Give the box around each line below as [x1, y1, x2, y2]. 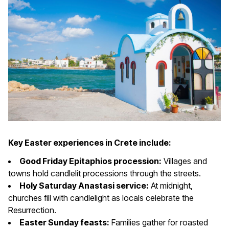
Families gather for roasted [109, 217, 208, 227]
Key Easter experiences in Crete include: [8, 137, 171, 148]
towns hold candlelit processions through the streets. [8, 168, 201, 178]
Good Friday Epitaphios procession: [19, 155, 162, 166]
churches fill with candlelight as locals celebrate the [8, 192, 194, 203]
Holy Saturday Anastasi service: [19, 180, 149, 191]
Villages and [162, 155, 207, 166]
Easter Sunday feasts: [19, 217, 109, 227]
